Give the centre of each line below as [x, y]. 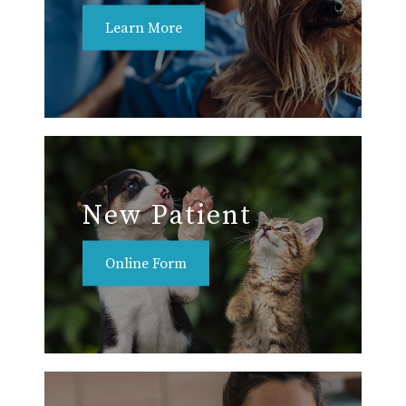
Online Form [146, 263]
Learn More [144, 28]
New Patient [167, 215]
